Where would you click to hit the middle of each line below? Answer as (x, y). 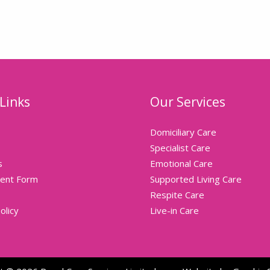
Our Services (188, 102)
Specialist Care (180, 147)
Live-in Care (174, 210)
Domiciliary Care (183, 132)
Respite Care (177, 194)
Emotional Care (181, 163)
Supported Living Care (196, 179)
